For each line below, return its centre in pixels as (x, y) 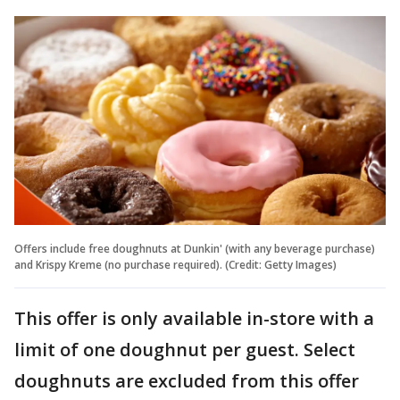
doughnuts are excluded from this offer (187, 380)
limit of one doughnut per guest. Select (185, 349)
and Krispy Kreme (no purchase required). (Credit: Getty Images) (175, 264)
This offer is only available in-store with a (194, 318)
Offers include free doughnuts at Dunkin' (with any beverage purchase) (195, 248)
